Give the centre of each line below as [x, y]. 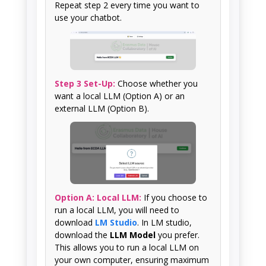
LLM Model [133, 235]
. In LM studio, [164, 222]
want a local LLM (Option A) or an [120, 96]
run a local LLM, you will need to [117, 210]
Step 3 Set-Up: [85, 83]
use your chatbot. [88, 18]
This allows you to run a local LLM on [127, 247]
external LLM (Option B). [102, 108]
